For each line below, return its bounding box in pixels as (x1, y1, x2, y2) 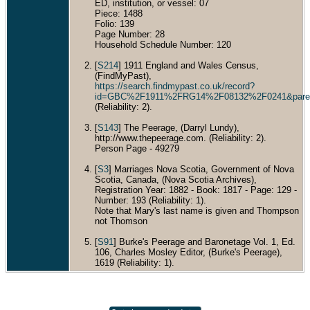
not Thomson (95, 215, 147, 226)
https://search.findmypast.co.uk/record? (95, 80, 255, 91)
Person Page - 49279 (95, 143, 179, 154)
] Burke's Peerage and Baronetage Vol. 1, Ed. (113, 236, 295, 247)
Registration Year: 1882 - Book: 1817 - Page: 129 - (95, 184, 297, 195)
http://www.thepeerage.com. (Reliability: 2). (95, 132, 266, 143)
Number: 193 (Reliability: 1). (95, 194, 206, 206)
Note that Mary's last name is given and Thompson (95, 205, 299, 216)
